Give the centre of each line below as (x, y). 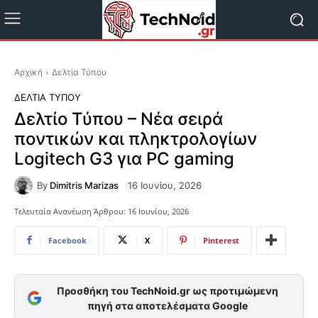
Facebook (67, 240)
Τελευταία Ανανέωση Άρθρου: (70, 211)
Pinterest (221, 240)
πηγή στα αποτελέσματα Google (167, 305)
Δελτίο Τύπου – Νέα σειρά (119, 119)
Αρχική (28, 72)
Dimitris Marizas (84, 185)
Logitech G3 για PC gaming (124, 159)
